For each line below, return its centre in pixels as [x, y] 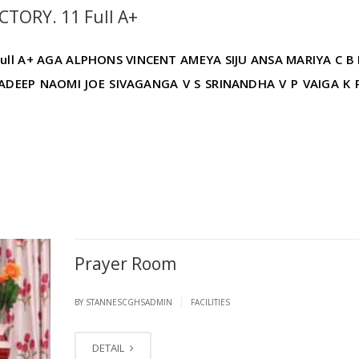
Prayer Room [125, 264]
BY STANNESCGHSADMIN [124, 303]
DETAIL [109, 348]
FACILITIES [210, 303]
